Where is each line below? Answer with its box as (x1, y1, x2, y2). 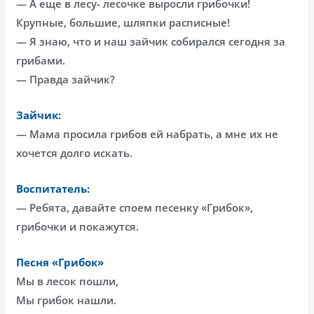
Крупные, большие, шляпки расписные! (16, 15, 231, 30)
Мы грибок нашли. (16, 293, 117, 308)
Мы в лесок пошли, (16, 274, 119, 289)
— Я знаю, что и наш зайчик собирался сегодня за (16, 34, 286, 49)
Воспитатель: (16, 182, 90, 196)
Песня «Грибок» (16, 255, 104, 270)
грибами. (16, 53, 66, 68)
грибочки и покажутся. (16, 219, 139, 234)
